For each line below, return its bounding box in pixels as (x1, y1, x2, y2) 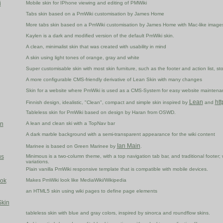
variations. (25, 159, 49, 165)
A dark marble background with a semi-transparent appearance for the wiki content (25, 131, 215, 137)
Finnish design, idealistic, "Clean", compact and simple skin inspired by (25, 100, 189, 106)
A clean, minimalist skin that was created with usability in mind (25, 44, 166, 50)
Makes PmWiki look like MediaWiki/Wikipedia (25, 177, 126, 183)
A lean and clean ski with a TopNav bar (25, 120, 115, 126)
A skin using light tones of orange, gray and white (25, 55, 139, 61)
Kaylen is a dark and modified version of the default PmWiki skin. (25, 33, 174, 39)
